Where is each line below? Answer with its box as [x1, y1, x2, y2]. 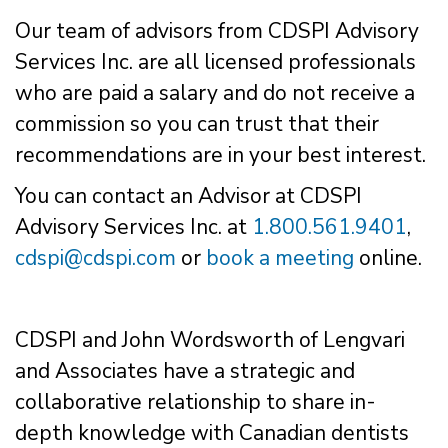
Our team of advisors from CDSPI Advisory [15, 16, 419, 45]
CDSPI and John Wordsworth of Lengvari [15, 325, 405, 354]
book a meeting [206, 243, 354, 272]
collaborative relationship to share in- [15, 387, 376, 416]
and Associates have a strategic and [15, 356, 355, 385]
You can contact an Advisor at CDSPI [15, 181, 362, 210]
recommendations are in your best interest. [15, 140, 426, 169]
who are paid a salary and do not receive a [15, 78, 415, 107]
